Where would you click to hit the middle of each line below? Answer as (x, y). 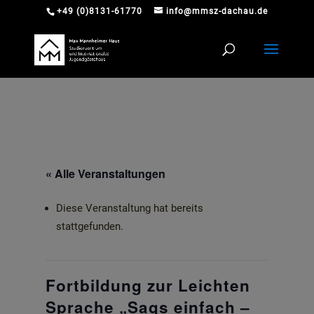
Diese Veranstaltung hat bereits (129, 208)
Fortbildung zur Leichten (148, 285)
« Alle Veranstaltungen (105, 173)
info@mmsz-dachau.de (217, 11)
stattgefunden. (89, 226)
